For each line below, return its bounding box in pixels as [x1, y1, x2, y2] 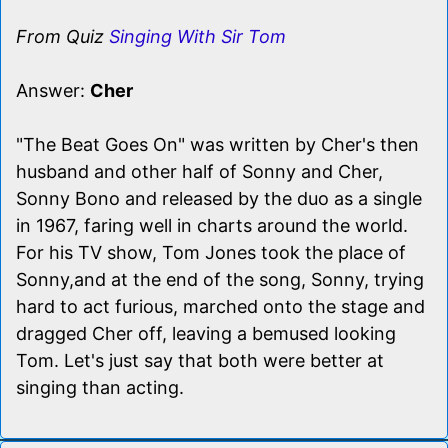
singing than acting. [16, 376, 184, 398]
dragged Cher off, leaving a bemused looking [16, 322, 396, 344]
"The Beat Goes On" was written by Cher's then [16, 133, 419, 155]
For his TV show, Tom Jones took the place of [16, 241, 406, 263]
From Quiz [16, 25, 109, 47]
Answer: [16, 79, 90, 101]
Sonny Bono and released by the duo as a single [16, 187, 422, 209]
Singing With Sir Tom [109, 25, 286, 47]
